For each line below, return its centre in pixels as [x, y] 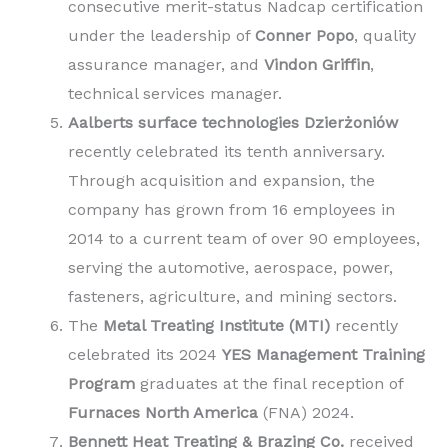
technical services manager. [177, 93]
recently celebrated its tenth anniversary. [226, 151]
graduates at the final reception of [269, 383]
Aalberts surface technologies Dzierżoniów [233, 122]
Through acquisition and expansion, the [221, 180]
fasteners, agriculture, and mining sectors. [232, 296]
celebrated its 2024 [145, 354]
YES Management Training [323, 354]
